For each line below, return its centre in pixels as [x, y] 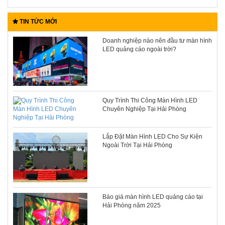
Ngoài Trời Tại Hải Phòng [137, 145]
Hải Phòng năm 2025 [131, 205]
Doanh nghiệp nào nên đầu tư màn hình [157, 41]
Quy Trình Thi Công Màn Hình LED [150, 101]
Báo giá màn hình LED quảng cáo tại [152, 197]
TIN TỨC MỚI [37, 22]
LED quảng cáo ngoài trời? [139, 49]
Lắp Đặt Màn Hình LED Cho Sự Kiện [152, 137]
